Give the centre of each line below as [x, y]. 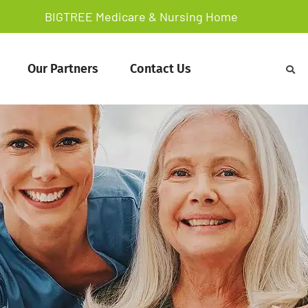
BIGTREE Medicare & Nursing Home [141, 16]
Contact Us [161, 68]
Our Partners [63, 68]
